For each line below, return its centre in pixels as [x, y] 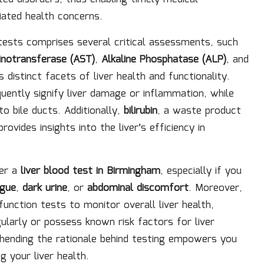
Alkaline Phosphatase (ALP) [164, 60]
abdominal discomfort [138, 188]
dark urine [45, 188]
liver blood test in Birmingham [90, 171]
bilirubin [141, 111]
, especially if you [201, 171]
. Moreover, [215, 188]
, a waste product [199, 111]
